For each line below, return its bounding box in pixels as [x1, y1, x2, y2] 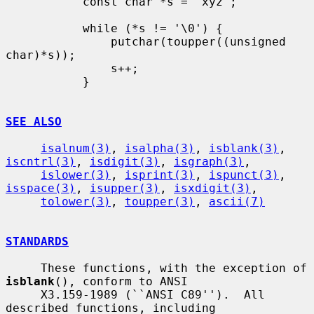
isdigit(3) [90, 154, 160, 168]
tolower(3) [41, 194, 111, 208]
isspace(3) [6, 181, 76, 195]
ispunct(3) [209, 168, 279, 182]
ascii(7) [209, 194, 265, 208]
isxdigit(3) [174, 181, 251, 195]
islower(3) [41, 168, 111, 182]
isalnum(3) [41, 141, 111, 155]
